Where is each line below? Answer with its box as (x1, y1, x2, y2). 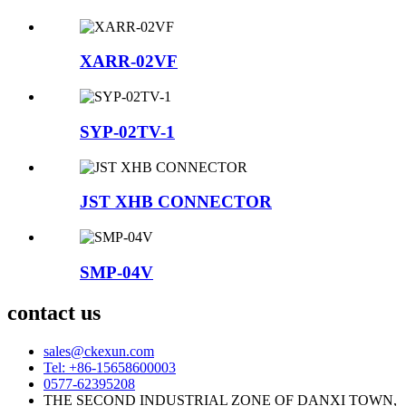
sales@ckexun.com (43, 343, 154, 359)
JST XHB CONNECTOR (80, 192, 272, 212)
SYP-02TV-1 (80, 121, 175, 141)
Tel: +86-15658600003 (43, 359, 176, 375)
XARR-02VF (80, 52, 178, 72)
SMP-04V (80, 262, 153, 282)
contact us (7, 300, 101, 324)
